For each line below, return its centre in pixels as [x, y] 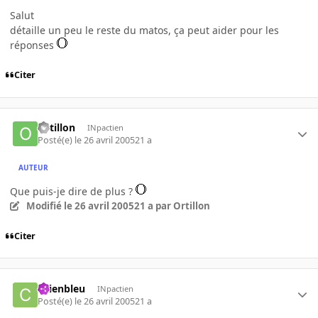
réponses [33, 45]
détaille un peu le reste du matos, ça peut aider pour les [144, 30]
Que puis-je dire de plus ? [73, 192]
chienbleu [62, 288]
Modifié [45, 206]
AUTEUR [34, 167]
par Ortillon [181, 206]
